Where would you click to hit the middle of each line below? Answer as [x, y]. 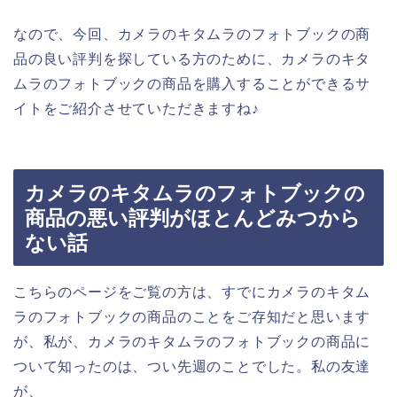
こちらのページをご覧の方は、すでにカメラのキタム [192, 292]
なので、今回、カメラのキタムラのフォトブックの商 [192, 34]
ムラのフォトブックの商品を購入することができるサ [192, 83]
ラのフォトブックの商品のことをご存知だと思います [192, 317]
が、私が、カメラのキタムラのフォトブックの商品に [192, 342]
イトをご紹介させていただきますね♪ [136, 108]
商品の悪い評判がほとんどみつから [193, 218]
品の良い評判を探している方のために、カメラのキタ [192, 58]
